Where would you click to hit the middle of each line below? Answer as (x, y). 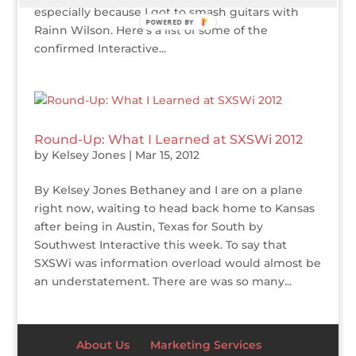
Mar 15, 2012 (167, 155)
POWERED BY (170, 21)
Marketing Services (206, 345)
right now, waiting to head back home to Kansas (174, 209)
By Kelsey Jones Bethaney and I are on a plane (168, 190)
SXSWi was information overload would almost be (177, 263)
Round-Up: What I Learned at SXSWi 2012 (168, 140)
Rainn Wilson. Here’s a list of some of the (151, 31)
